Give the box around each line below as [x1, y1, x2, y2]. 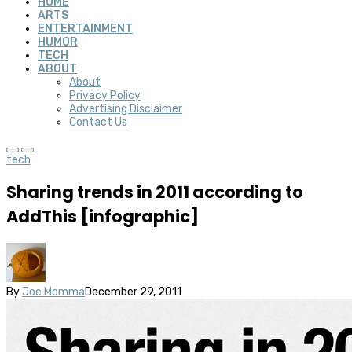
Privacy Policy [69, 89, 141, 102]
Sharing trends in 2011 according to [6, 181, 303, 204]
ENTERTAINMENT [38, 22, 133, 35]
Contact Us [69, 115, 127, 129]
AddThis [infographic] [6, 205, 199, 229]
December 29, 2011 [85, 284, 181, 299]
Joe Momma [22, 284, 85, 299]
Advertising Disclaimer [69, 102, 182, 115]
